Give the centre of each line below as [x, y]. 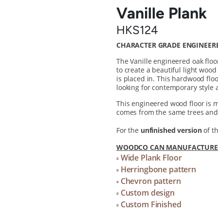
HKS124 [137, 30]
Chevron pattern [151, 181]
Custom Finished [151, 204]
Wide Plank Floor [151, 158]
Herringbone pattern [158, 169]
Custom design [147, 193]
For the [128, 130]
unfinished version [171, 130]
